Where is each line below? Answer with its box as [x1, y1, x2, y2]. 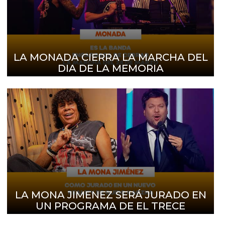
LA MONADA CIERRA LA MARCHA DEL [13, 51, 208, 64]
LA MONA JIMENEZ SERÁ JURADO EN [15, 189, 206, 201]
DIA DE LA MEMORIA [57, 62, 164, 75]
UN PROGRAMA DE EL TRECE [36, 200, 185, 212]
